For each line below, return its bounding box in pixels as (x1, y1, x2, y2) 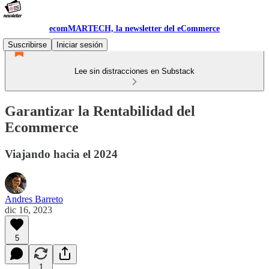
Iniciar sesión (56, 40, 103, 49)
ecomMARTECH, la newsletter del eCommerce (49, 24, 220, 33)
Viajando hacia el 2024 (5, 147, 118, 160)
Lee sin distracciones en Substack (74, 67, 195, 76)
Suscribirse (8, 40, 47, 49)
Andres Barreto (5, 193, 63, 204)
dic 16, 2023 (5, 204, 52, 215)
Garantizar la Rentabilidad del (5, 103, 195, 119)
